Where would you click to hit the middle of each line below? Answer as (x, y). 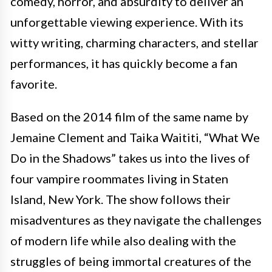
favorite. (34, 84)
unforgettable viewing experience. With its (127, 22)
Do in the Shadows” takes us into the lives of (130, 158)
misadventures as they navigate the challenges (136, 220)
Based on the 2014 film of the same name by (129, 117)
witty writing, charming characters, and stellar (134, 42)
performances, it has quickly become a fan (124, 63)
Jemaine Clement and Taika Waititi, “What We (135, 137)
